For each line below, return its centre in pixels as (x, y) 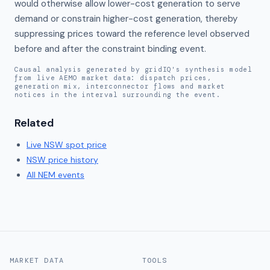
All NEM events (55, 175)
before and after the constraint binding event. (110, 49)
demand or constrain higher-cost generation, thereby (126, 19)
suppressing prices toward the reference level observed (132, 34)
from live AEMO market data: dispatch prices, (113, 78)
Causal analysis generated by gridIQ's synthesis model (133, 69)
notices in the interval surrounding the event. (118, 95)
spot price (85, 145)
